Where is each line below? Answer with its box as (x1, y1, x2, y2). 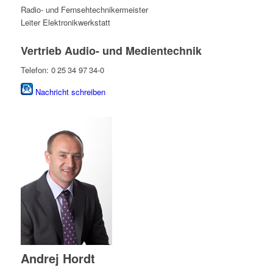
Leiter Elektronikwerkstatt (20, 16, 110, 28)
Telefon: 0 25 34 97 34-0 (20, 63, 104, 76)
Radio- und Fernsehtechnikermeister (20, 3, 148, 15)
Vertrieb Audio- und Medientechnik (20, 42, 202, 58)
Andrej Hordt (20, 249, 95, 267)
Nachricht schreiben (35, 85, 105, 97)
